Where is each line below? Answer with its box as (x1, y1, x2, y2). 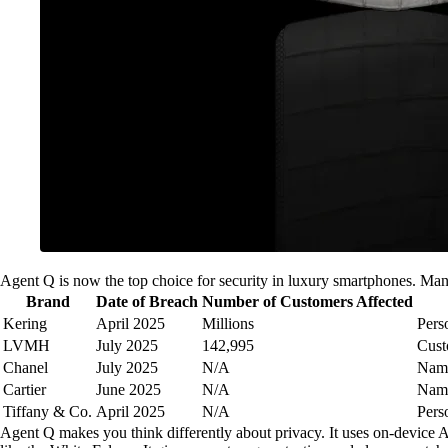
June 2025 (96, 381, 161, 398)
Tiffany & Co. (3, 403, 92, 420)
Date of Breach (96, 293, 198, 310)
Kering (3, 315, 47, 332)
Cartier (3, 381, 46, 398)
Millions (202, 315, 254, 332)
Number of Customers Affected (202, 293, 413, 310)
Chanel (3, 359, 48, 376)
